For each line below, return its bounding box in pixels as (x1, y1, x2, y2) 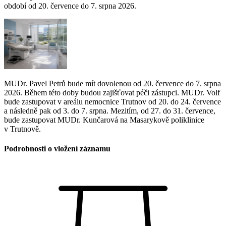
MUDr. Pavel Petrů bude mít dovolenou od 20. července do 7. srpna (4, 79, 221, 88)
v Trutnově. (4, 124, 41, 133)
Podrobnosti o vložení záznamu (4, 144, 110, 153)
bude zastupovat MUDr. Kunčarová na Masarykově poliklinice (4, 115, 204, 124)
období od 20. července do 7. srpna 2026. (4, 1, 136, 10)
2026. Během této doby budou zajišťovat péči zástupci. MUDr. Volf (4, 88, 220, 97)
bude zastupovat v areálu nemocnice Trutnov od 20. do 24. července (4, 97, 221, 106)
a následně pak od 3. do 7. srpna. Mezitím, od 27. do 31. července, (4, 106, 215, 115)
